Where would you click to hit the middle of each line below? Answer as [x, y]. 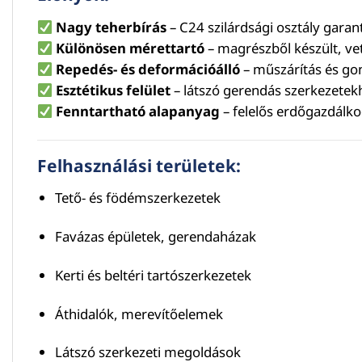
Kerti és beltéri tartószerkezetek [153, 275]
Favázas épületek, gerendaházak [155, 236]
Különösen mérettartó [130, 48]
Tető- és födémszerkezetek [137, 198]
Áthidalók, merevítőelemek [139, 314]
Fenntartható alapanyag [138, 111]
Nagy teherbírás [112, 27]
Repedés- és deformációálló [148, 69]
